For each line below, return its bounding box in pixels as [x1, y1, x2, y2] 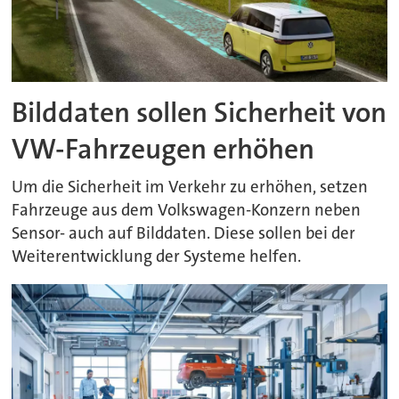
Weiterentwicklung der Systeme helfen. [12, 245, 302, 267]
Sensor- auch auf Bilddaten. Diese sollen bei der [12, 222, 356, 244]
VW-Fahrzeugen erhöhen [12, 131, 315, 168]
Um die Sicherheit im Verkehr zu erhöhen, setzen [12, 175, 369, 198]
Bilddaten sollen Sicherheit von [12, 94, 387, 132]
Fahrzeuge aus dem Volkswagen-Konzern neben [12, 199, 362, 221]
